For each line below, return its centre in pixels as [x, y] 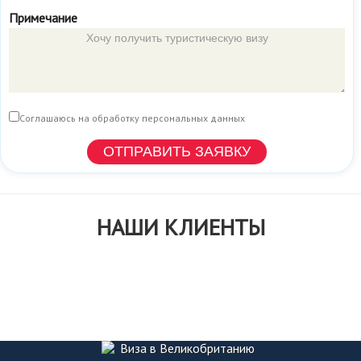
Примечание [43, 18]
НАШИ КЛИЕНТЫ [180, 227]
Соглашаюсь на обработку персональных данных [132, 118]
